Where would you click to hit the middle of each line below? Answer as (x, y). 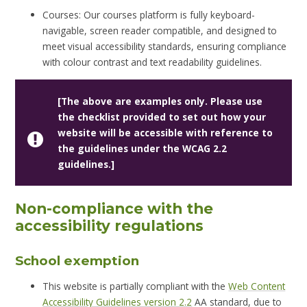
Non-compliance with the (114, 208)
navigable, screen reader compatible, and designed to (160, 31)
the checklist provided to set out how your (161, 117)
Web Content (257, 286)
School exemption (77, 260)
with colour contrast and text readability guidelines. (152, 62)
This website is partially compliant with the (136, 286)
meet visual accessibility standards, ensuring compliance (165, 47)
